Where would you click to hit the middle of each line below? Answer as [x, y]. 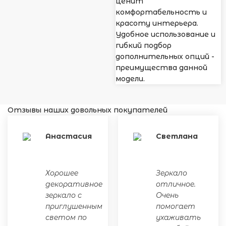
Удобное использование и [165, 34]
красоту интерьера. [157, 23]
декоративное [74, 184]
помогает [176, 206]
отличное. [176, 184]
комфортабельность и [161, 12]
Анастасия [69, 136]
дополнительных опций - [165, 56]
